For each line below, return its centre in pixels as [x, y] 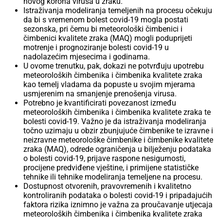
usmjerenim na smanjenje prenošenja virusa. [100, 94]
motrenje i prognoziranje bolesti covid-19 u [96, 48]
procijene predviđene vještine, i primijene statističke [111, 168]
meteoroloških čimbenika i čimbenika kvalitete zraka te [117, 112]
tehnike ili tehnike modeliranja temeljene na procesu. [113, 177]
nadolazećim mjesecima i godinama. [87, 57]
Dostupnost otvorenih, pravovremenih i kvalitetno [107, 186]
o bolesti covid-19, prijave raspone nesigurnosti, [104, 159]
